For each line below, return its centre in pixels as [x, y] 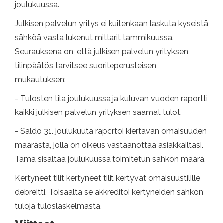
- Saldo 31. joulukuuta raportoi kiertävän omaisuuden [111, 131]
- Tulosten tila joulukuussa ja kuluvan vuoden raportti [111, 99]
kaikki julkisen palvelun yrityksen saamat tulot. [98, 112]
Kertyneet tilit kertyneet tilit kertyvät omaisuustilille [108, 178]
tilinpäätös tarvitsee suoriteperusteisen [86, 66]
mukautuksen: [40, 80]
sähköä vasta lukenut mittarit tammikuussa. [94, 38]
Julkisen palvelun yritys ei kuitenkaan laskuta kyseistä [111, 24]
